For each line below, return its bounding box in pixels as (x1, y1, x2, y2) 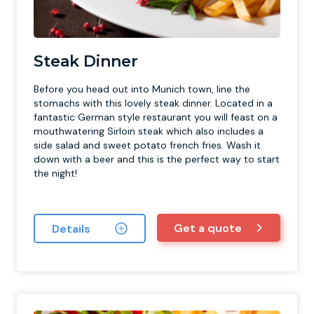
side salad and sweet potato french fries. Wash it (34, 139, 261, 151)
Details (52, 221, 90, 236)
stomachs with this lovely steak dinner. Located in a (34, 97, 273, 109)
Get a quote (174, 220, 242, 235)
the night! (34, 167, 77, 179)
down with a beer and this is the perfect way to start (34, 153, 280, 165)
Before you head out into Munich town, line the (34, 83, 250, 95)
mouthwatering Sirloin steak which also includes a (34, 125, 264, 137)
